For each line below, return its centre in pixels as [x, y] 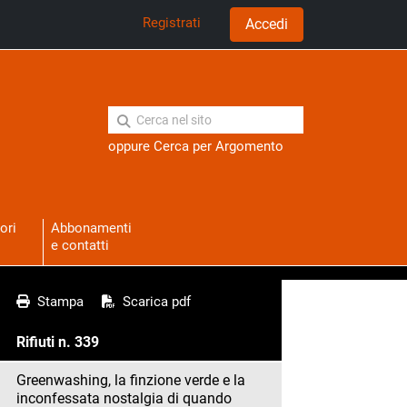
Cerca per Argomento [218, 146]
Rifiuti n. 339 [58, 342]
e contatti [79, 246]
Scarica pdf [153, 302]
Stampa [57, 302]
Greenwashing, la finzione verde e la [131, 381]
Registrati [172, 23]
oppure [131, 146]
